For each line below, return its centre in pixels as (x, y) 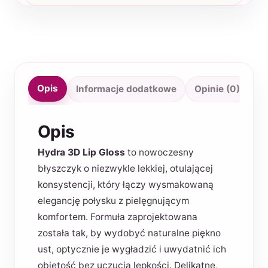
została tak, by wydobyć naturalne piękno (129, 233)
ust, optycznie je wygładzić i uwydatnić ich (132, 249)
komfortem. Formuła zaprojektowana (117, 217)
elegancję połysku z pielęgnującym (113, 201)
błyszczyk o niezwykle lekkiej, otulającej (125, 168)
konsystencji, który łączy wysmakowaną (125, 185)
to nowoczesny (159, 152)
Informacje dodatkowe (126, 89)
